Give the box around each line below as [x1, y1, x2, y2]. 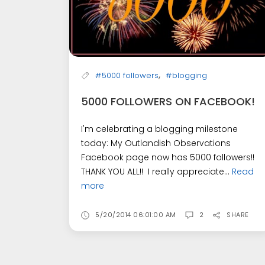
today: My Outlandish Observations [81, 137, 231, 150]
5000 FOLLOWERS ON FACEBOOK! [81, 94, 255, 109]
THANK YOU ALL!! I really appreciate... [81, 166, 232, 178]
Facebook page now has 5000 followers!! [81, 151, 254, 164]
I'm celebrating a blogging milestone [81, 123, 238, 135]
